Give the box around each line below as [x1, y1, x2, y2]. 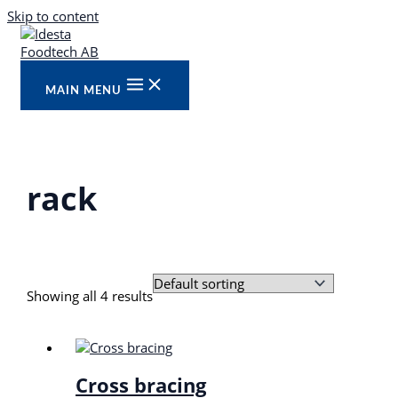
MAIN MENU [45, 85, 122, 96]
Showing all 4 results [27, 286, 154, 305]
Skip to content [7, 7, 99, 25]
